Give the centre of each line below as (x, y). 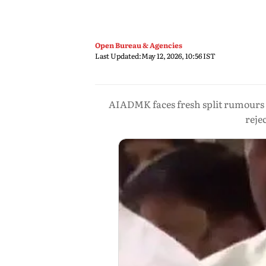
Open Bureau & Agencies (139, 45)
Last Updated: (118, 56)
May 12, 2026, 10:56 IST (178, 56)
